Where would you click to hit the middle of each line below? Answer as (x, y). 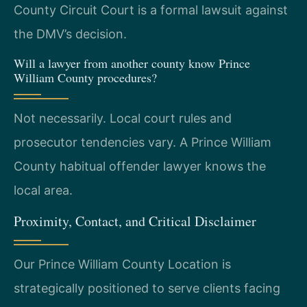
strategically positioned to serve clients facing (147, 288)
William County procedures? (85, 77)
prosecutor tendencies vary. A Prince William (143, 142)
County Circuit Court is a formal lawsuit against (151, 10)
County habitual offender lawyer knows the (140, 166)
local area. (43, 190)
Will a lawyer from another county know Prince (132, 63)
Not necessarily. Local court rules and (123, 118)
